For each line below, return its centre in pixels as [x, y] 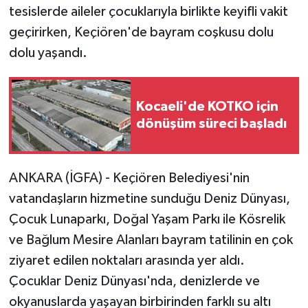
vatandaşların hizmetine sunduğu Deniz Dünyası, [149, 198]
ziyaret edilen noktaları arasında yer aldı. [126, 260]
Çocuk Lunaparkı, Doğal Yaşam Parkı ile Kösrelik [147, 219]
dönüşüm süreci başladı [211, 123]
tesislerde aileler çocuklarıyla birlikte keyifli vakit [148, 11]
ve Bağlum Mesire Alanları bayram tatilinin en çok [151, 240]
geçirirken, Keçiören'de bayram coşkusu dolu [141, 32]
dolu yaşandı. [48, 53]
